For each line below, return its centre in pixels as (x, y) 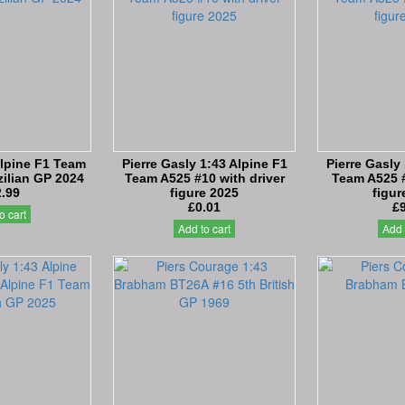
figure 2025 (204, 193)
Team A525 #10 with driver (204, 179)
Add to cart (204, 228)
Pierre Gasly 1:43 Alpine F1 (204, 164)
